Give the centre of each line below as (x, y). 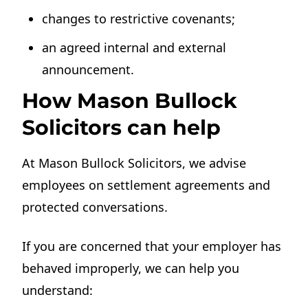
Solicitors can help (122, 127)
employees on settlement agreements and (146, 185)
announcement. (88, 69)
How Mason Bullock (130, 100)
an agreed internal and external (134, 47)
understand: (58, 290)
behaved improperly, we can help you (131, 268)
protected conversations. (95, 207)
